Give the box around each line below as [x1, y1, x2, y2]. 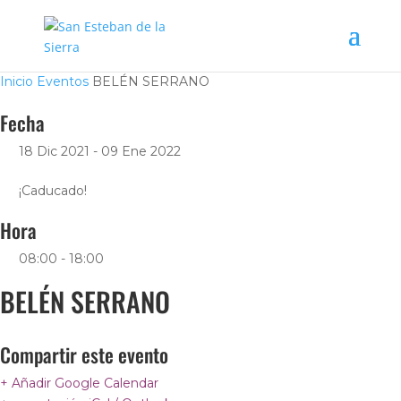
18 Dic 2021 [19, 143, 90, 159]
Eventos [37, 73, 89, 90]
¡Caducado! [19, 183, 87, 199]
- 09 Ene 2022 [90, 143, 181, 159]
